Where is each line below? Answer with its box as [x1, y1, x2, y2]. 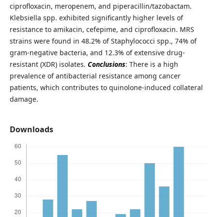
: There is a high [125, 60, 178, 69]
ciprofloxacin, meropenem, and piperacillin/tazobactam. [9, 1, 192, 11]
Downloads [9, 124, 53, 135]
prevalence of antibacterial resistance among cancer [9, 71, 181, 81]
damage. [9, 94, 38, 104]
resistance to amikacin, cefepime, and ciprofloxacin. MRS [9, 25, 194, 34]
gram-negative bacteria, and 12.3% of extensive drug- [9, 48, 185, 58]
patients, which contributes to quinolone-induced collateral [9, 83, 203, 93]
